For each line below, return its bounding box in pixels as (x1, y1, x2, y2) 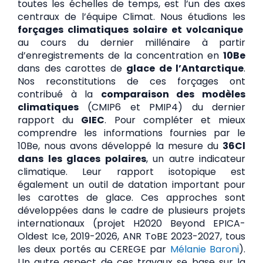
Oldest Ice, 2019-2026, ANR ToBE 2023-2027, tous (18, 229, 245, 243)
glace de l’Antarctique (126, 61, 244, 75)
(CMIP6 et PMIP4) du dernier (79, 100, 245, 114)
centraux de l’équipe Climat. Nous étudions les (18, 9, 245, 23)
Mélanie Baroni (166, 242, 240, 256)
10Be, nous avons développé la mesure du (18, 139, 222, 153)
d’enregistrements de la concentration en (18, 48, 223, 62)
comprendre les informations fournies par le (18, 126, 245, 140)
